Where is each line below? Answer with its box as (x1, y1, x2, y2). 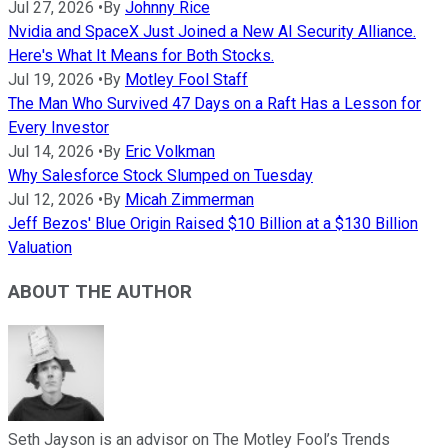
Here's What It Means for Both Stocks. (8, 45, 274, 65)
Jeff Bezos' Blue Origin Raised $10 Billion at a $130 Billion (8, 213, 418, 233)
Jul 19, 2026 (8, 69, 94, 89)
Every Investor (8, 117, 109, 137)
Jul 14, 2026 (8, 141, 94, 161)
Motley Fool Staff (125, 69, 248, 89)
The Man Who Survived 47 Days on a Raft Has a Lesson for (8, 93, 421, 113)
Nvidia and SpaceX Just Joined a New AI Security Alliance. (8, 21, 416, 41)
